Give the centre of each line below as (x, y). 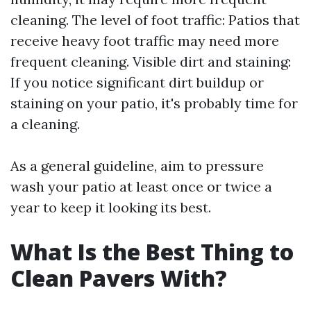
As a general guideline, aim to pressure (137, 166)
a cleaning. (45, 124)
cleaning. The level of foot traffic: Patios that (155, 20)
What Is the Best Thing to (152, 252)
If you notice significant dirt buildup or (137, 82)
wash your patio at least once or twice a (141, 186)
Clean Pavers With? (119, 278)
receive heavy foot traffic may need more (145, 41)
